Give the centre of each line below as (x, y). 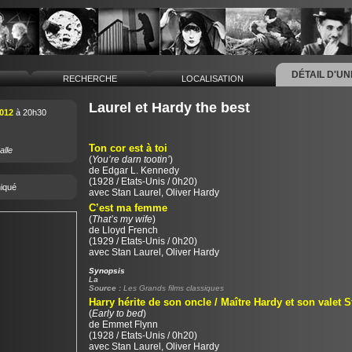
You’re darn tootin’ (130, 159)
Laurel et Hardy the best (169, 108)
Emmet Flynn (130, 324)
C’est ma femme (128, 208)
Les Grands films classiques (173, 288)
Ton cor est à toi (128, 148)
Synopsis (106, 271)
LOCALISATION (212, 79)
